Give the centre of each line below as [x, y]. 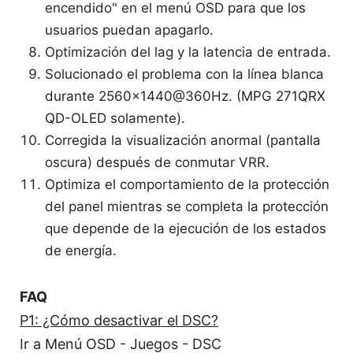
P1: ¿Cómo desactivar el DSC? [119, 320]
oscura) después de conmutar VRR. [158, 162]
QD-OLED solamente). [115, 118]
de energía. [81, 250]
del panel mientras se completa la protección [187, 206]
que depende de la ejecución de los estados [186, 228]
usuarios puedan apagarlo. [130, 30]
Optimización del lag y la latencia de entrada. [188, 52]
